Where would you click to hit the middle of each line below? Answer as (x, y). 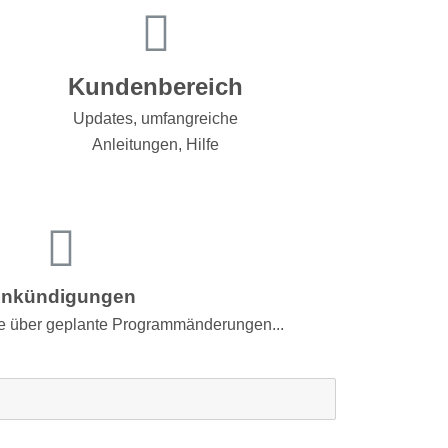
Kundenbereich (156, 86)
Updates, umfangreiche (156, 118)
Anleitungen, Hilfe (156, 144)
